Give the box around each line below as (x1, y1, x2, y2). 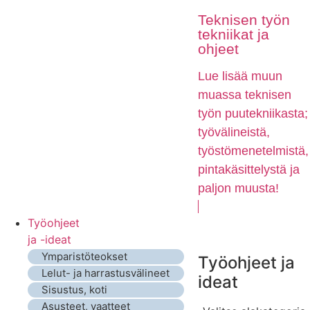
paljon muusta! (198, 181, 279, 196)
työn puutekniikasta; (198, 107, 308, 121)
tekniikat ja (198, 26, 269, 43)
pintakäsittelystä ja (198, 163, 300, 177)
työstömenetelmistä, (198, 144, 309, 158)
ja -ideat (28, 232, 71, 247)
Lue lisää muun (198, 69, 282, 84)
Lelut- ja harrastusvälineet (42, 266, 170, 280)
